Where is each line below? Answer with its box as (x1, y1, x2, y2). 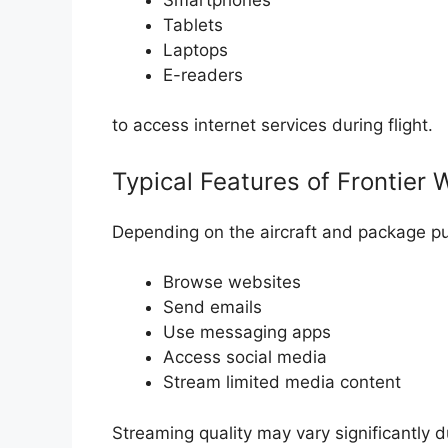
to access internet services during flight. (112, 115, 433, 136)
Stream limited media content (163, 372, 401, 393)
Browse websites (163, 272, 301, 293)
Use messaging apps (163, 322, 331, 343)
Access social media (163, 347, 327, 368)
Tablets (163, 14, 223, 35)
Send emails (163, 297, 262, 318)
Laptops (163, 39, 228, 60)
